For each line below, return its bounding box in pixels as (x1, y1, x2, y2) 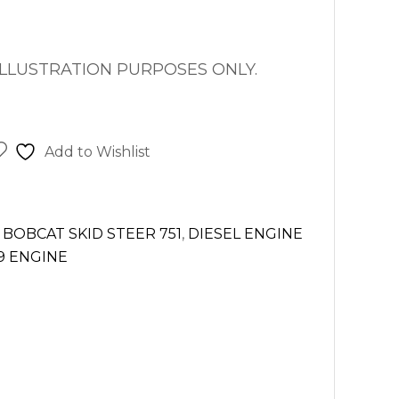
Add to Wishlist (44, 142, 151, 160)
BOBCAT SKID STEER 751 (3, 224, 182, 242)
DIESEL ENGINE (188, 224, 303, 242)
